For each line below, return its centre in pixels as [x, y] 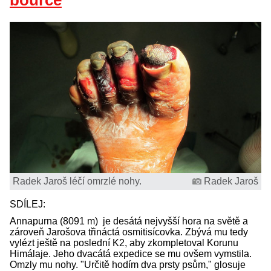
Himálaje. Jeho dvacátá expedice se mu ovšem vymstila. [131, 253]
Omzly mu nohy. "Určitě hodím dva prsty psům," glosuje [128, 264]
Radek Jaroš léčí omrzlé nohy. [77, 181]
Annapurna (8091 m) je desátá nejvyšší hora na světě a [129, 221]
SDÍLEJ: [29, 204]
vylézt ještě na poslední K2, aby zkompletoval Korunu [124, 243]
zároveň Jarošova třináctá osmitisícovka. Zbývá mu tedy [129, 232]
